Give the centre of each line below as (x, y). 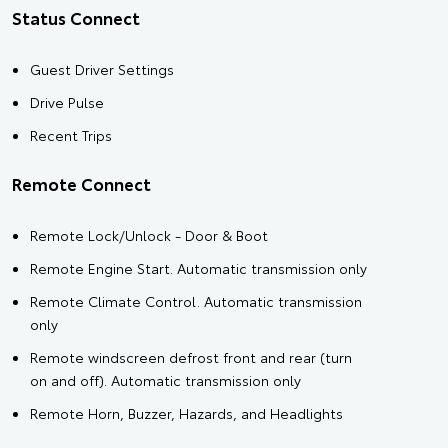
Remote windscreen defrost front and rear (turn (191, 357)
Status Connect (76, 17)
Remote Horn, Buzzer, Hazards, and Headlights (186, 413)
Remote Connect (81, 183)
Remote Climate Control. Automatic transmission (196, 301)
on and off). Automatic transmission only (165, 380)
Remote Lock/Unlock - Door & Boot (149, 235)
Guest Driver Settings (102, 69)
